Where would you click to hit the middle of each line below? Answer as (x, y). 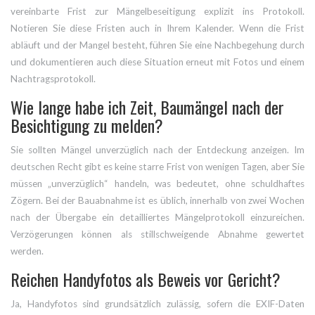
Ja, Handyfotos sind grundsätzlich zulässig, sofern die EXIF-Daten (157, 303)
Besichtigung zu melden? (87, 125)
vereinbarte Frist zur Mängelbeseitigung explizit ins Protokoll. (157, 11)
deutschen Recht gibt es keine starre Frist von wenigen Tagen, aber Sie (157, 166)
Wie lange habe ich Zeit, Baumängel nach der (147, 107)
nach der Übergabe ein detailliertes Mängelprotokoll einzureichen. (157, 217)
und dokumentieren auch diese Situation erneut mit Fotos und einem (157, 62)
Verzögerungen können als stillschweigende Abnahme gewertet (157, 234)
